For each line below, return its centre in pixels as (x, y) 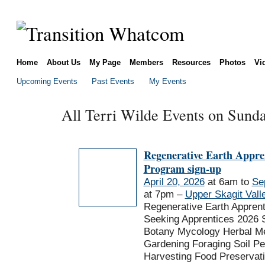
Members (146, 62)
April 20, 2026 (174, 182)
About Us (63, 62)
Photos (232, 62)
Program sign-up (182, 169)
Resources (191, 62)
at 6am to (228, 182)
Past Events (113, 81)
